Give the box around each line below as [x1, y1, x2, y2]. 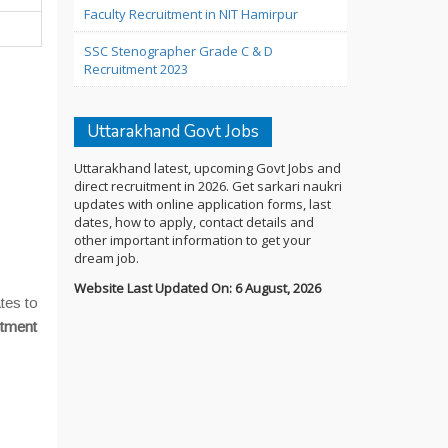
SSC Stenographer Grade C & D [83, 42, 273, 60]
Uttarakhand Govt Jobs [86, 120, 259, 143]
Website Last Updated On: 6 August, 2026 [73, 279, 321, 297]
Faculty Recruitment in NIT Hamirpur [83, 5, 298, 23]
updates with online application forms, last [73, 195, 331, 213]
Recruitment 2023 [83, 60, 188, 78]
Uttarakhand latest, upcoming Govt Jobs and [73, 159, 341, 177]
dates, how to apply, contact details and [73, 213, 314, 231]
